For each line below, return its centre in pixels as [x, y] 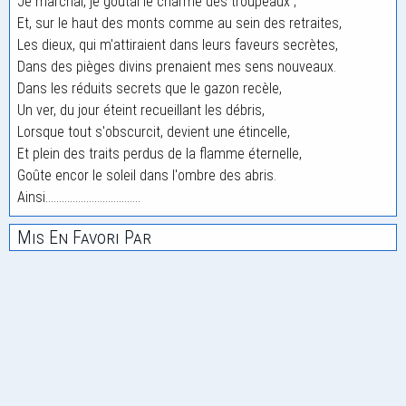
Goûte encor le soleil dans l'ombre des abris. [147, 175]
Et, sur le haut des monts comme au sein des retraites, [179, 23]
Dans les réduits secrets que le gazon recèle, [150, 88]
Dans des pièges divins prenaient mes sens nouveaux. [177, 67]
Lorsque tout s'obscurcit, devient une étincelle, [154, 132]
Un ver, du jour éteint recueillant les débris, [141, 110]
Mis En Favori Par [84, 237]
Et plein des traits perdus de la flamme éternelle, [159, 154]
